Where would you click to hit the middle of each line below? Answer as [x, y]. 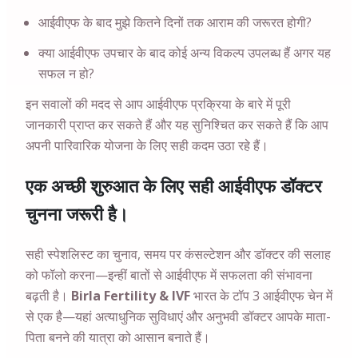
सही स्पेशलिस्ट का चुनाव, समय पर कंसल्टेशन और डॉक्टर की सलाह [178, 254]
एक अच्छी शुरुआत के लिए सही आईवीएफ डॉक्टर [174, 185]
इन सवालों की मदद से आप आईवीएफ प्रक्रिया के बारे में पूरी [158, 104]
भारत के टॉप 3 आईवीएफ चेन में [261, 296]
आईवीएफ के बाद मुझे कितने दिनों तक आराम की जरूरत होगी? [175, 22]
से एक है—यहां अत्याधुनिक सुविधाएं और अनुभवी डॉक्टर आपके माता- [178, 316]
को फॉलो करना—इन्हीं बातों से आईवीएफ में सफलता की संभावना [169, 275]
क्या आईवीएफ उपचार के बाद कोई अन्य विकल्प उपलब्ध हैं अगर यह [185, 53]
